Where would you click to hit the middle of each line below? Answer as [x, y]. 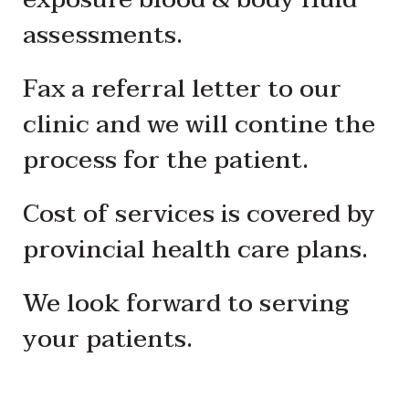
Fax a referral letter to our [182, 88]
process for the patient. [166, 159]
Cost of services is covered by [199, 213]
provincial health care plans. [195, 249]
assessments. [103, 34]
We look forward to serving [186, 303]
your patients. [108, 338]
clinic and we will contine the [199, 124]
